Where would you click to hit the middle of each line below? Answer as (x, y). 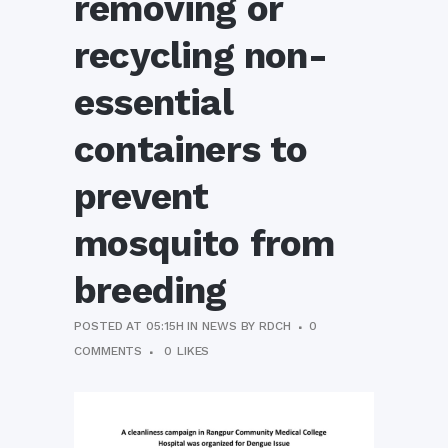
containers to (191, 149)
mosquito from (204, 243)
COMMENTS (108, 351)
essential (153, 102)
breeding (150, 290)
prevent (141, 196)
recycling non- (200, 55)
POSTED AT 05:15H (129, 326)
